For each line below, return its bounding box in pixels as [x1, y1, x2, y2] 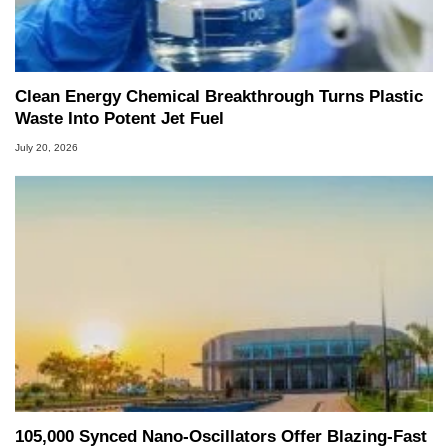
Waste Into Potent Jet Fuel [15, 109, 224, 129]
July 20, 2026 [15, 141, 78, 153]
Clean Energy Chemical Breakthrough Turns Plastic [15, 87, 423, 107]
